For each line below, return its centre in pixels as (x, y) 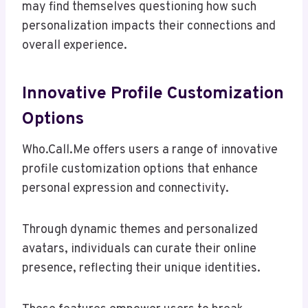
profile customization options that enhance (140, 170)
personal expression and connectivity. (125, 189)
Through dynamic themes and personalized (140, 230)
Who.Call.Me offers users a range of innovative (150, 151)
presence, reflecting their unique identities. (141, 269)
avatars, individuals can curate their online (139, 250)
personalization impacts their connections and (149, 27)
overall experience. (75, 46)
